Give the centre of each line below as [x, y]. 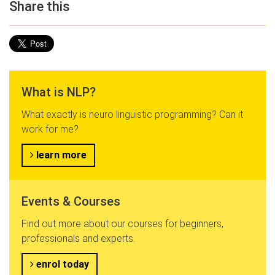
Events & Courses [71, 201]
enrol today [61, 264]
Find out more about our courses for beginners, [122, 223]
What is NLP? [59, 92]
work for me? [50, 129]
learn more [60, 155]
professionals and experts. [78, 238]
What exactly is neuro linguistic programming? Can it [132, 114]
